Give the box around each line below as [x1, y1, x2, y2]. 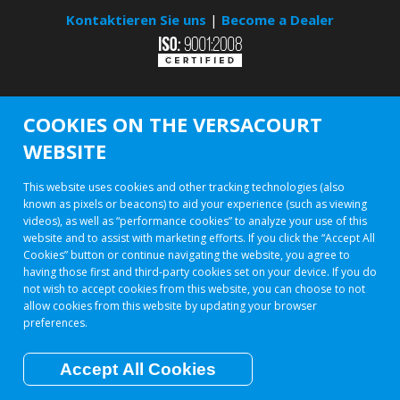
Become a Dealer [221, 11, 334, 29]
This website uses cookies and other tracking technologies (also [23, 179, 345, 195]
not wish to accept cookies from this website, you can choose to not [23, 281, 365, 296]
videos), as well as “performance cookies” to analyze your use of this [23, 213, 367, 229]
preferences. [23, 315, 87, 330]
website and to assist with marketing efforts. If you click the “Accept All [23, 230, 375, 246]
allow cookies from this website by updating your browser [23, 298, 317, 313]
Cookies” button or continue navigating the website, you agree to [23, 247, 350, 262]
